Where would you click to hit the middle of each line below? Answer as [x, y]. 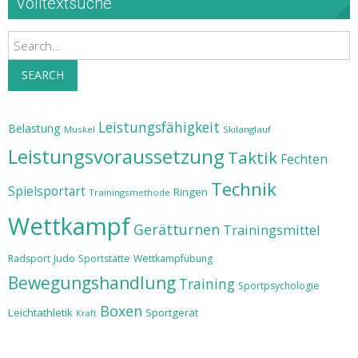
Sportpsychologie [279, 286]
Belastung [34, 128]
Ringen [191, 192]
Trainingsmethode [129, 192]
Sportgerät [172, 312]
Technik [244, 189]
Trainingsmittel [272, 230]
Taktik [253, 157]
